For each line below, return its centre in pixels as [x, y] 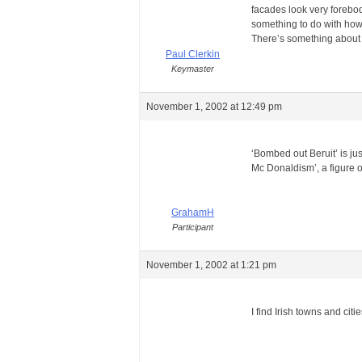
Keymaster [193, 69]
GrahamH [193, 213]
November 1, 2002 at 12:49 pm [214, 107]
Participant [193, 227]
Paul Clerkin [193, 54]
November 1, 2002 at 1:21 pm [211, 265]
